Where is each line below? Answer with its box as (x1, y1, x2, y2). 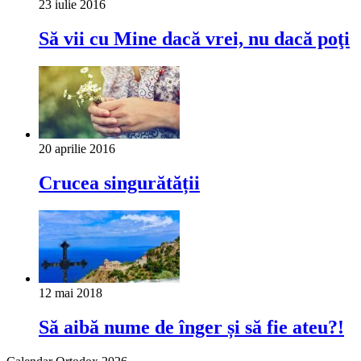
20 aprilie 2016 (39, 142, 115, 156)
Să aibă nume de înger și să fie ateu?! (39, 316, 344, 338)
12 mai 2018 (39, 285, 102, 300)
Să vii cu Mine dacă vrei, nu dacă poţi (39, 28, 350, 50)
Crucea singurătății (39, 172, 200, 193)
